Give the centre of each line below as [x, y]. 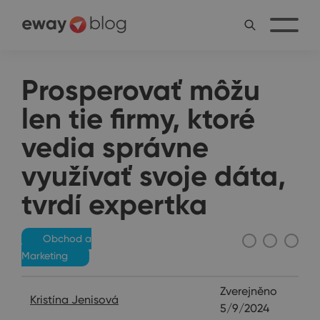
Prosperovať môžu [141, 90]
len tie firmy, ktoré [138, 119]
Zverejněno [249, 291]
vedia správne [115, 147]
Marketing [45, 256]
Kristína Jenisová [74, 300]
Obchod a [67, 239]
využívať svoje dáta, [154, 176]
